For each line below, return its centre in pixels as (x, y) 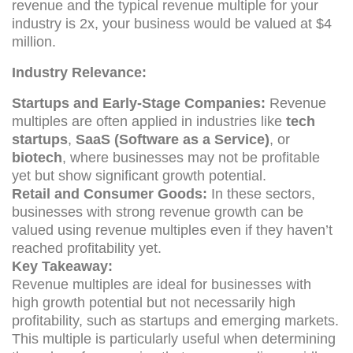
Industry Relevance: (79, 72)
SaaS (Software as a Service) (173, 139)
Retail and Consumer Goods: (110, 193)
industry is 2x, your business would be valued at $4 (172, 23)
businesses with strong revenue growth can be (158, 212)
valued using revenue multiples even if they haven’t (172, 230)
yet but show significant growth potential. (139, 175)
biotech (37, 157)
